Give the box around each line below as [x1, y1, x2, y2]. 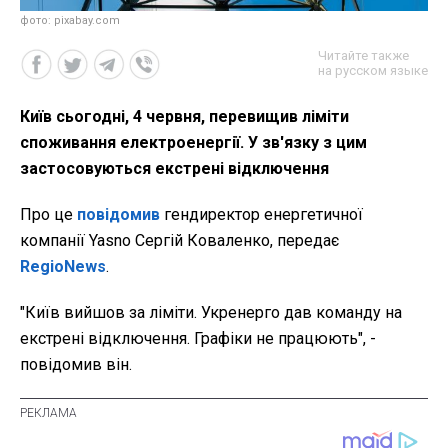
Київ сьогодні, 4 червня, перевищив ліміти [20, 106, 349, 126]
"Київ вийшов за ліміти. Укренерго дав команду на [20, 302, 402, 322]
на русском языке [318, 62, 428, 78]
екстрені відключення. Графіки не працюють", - [20, 328, 376, 348]
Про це [20, 204, 77, 224]
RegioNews [20, 256, 106, 276]
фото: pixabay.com [20, 13, 120, 27]
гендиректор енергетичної [164, 204, 363, 224]
